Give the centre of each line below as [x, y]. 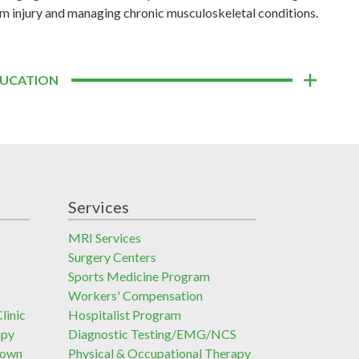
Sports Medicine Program [139, 276]
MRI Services [104, 237]
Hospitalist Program [124, 314]
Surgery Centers [112, 256]
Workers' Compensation [135, 295]
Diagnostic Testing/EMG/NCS [152, 333]
